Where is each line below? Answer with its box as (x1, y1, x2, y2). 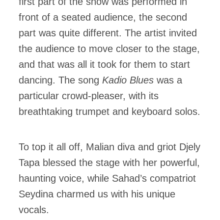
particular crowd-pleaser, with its (19, 90, 159, 102)
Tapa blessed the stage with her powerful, (19, 157, 200, 168)
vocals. (19, 204, 49, 216)
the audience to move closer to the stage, (19, 43, 200, 55)
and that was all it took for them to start (19, 59, 190, 70)
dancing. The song (19, 75, 102, 86)
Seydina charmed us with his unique (19, 189, 175, 200)
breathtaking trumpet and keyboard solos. (19, 106, 200, 117)
